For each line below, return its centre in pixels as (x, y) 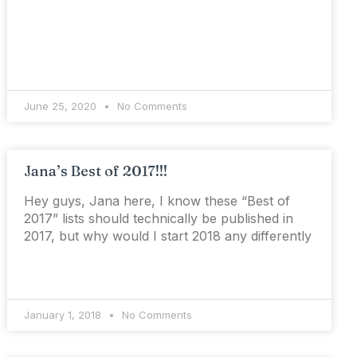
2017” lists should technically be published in (159, 219)
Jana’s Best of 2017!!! (96, 171)
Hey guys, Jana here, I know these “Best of (157, 201)
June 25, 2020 (62, 106)
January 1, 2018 (65, 315)
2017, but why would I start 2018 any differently (168, 236)
